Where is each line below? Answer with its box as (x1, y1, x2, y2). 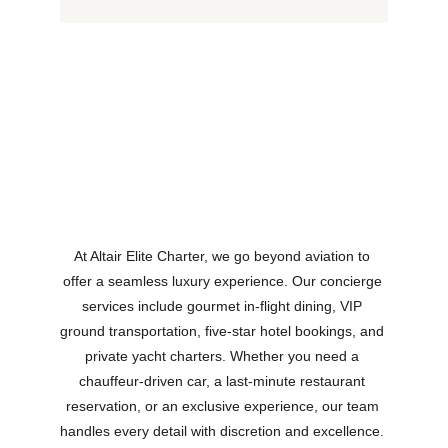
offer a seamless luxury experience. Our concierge (62, 273, 386, 289)
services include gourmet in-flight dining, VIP (82, 298, 366, 314)
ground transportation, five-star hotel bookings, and (60, 323, 388, 339)
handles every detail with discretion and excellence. (60, 423, 388, 439)
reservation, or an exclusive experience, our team (65, 398, 383, 414)
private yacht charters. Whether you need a (85, 348, 363, 364)
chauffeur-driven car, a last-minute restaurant (79, 373, 369, 389)
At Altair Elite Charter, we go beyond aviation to (74, 248, 374, 264)
